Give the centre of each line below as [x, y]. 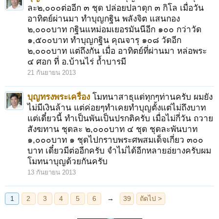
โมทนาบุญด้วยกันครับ [67, 161]
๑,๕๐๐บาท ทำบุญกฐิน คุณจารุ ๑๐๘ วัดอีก [104, 40]
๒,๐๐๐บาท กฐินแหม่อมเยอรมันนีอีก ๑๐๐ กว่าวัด [114, 29]
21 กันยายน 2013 [52, 73]
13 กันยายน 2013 [52, 172]
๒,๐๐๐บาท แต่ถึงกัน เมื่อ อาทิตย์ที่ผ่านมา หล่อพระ [117, 51]
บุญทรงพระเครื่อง [59, 97]
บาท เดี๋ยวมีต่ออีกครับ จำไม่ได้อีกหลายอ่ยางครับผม [119, 151]
